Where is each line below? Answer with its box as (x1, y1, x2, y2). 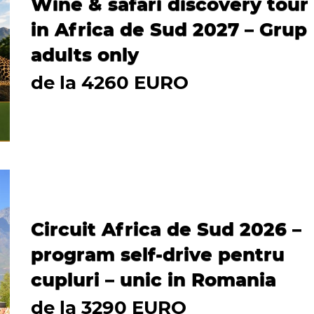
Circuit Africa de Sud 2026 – (31, 218, 301, 240)
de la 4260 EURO (31, 71, 189, 94)
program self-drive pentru (31, 243, 285, 266)
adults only (31, 43, 139, 66)
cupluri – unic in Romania (31, 268, 276, 291)
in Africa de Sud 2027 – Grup (31, 18, 307, 41)
